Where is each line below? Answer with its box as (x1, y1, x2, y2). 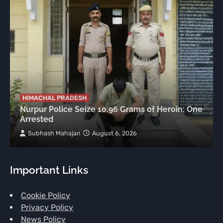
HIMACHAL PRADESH (22, 94, 87, 102)
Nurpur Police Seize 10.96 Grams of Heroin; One (20, 105, 203, 114)
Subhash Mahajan (28, 129, 81, 137)
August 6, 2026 (92, 129, 137, 137)
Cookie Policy (21, 191, 70, 201)
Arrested (20, 114, 53, 124)
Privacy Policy (21, 203, 73, 213)
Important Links (10, 164, 88, 177)
